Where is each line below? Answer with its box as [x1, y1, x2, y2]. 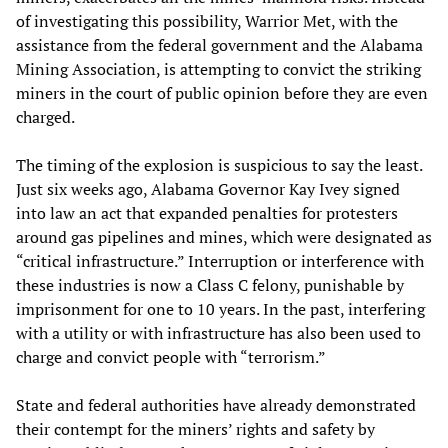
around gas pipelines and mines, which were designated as [16, 225, 432, 248]
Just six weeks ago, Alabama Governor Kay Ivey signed [16, 177, 400, 200]
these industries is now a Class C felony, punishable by [16, 273, 404, 296]
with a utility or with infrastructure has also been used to [16, 321, 421, 344]
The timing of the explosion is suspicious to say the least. [16, 153, 422, 176]
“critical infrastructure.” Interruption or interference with [16, 249, 424, 272]
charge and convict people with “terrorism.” [16, 345, 326, 368]
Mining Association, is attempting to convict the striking [16, 57, 421, 80]
